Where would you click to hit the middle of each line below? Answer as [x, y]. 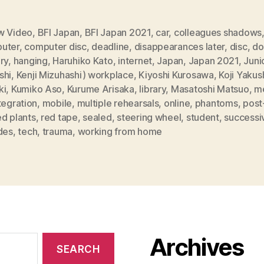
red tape [59, 117]
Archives [197, 247]
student [202, 117]
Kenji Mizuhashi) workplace [75, 75]
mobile [57, 103]
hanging [30, 60]
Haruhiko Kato [83, 60]
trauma [57, 131]
